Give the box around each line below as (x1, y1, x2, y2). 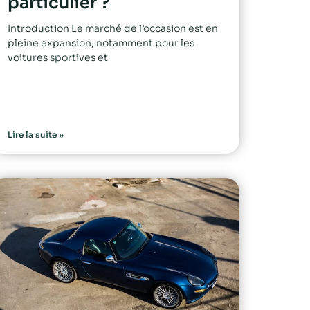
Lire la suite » (8, 129, 64, 140)
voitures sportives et (8, 51, 108, 64)
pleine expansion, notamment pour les (8, 36, 194, 49)
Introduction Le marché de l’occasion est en (8, 21, 218, 35)
